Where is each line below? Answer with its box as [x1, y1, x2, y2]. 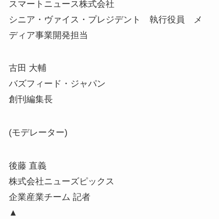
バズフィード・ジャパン [8, 79, 106, 89]
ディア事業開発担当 [8, 30, 88, 40]
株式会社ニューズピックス [8, 176, 114, 186]
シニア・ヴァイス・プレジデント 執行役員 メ [8, 14, 202, 24]
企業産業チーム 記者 [8, 192, 90, 202]
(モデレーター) [8, 128, 67, 138]
